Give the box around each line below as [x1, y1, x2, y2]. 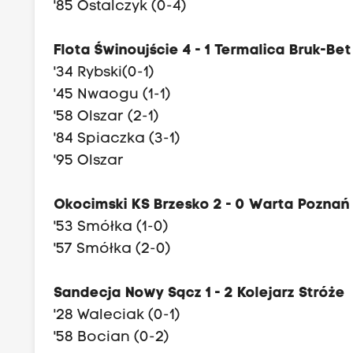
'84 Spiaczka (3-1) [54, 132, 181, 147]
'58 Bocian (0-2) [54, 330, 170, 346]
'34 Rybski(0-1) [54, 65, 155, 81]
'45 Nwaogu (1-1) [54, 87, 172, 103]
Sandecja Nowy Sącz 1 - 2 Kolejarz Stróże [54, 286, 346, 302]
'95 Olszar [54, 154, 124, 169]
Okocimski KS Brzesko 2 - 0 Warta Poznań [54, 198, 351, 214]
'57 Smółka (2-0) [54, 242, 172, 258]
